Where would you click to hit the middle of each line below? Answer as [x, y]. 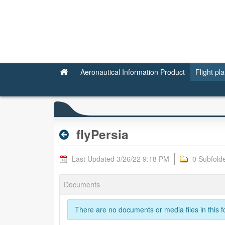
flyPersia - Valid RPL [62, 15]
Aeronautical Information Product [133, 72]
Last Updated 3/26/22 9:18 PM [121, 158]
